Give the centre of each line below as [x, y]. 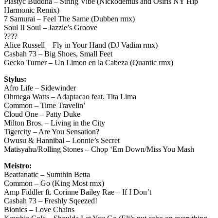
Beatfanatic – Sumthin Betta [47, 174]
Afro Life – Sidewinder [40, 88]
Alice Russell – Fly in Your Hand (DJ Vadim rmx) [81, 45]
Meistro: [18, 165]
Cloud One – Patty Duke [42, 114]
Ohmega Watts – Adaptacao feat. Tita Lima [70, 96]
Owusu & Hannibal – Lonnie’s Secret [62, 140]
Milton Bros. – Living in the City [54, 123]
